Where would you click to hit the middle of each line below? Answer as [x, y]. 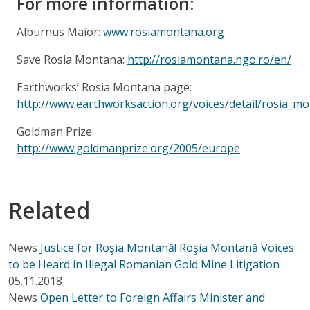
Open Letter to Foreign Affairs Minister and [153, 297]
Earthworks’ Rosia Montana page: [104, 87]
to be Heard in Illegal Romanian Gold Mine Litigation [144, 264]
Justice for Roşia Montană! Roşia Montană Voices [167, 247]
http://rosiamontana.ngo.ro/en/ [209, 59]
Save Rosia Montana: [72, 59]
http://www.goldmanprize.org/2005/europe [128, 148]
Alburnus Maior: [60, 31]
